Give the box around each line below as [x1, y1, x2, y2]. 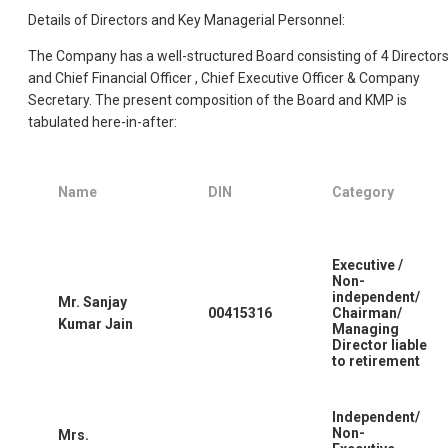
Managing [332, 320, 399, 337]
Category [332, 183, 394, 200]
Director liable [332, 336, 427, 353]
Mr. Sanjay [58, 293, 127, 310]
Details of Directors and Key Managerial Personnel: [28, 11, 345, 28]
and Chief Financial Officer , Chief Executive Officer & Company [28, 69, 420, 86]
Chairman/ [332, 304, 402, 321]
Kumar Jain [58, 315, 133, 332]
